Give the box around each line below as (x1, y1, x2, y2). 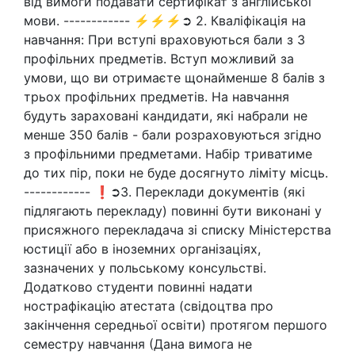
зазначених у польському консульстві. (24, 260, 266, 276)
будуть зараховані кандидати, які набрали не (24, 108, 307, 124)
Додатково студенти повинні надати (24, 279, 253, 295)
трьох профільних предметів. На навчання (24, 89, 289, 105)
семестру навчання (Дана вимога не (24, 336, 252, 352)
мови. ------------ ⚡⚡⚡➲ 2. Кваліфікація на (24, 13, 306, 29)
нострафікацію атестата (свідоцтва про (24, 298, 273, 314)
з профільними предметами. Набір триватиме (24, 146, 312, 162)
